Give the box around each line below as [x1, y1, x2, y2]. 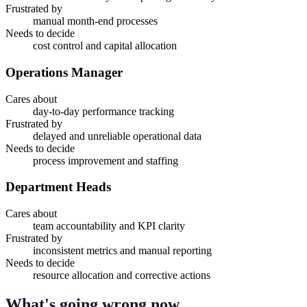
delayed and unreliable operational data [33, 130, 201, 142]
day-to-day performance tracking [33, 105, 174, 117]
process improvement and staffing [33, 154, 178, 167]
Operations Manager [5, 65, 123, 79]
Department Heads [5, 180, 111, 195]
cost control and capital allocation [33, 40, 177, 52]
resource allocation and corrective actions [33, 269, 210, 282]
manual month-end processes [33, 15, 158, 27]
